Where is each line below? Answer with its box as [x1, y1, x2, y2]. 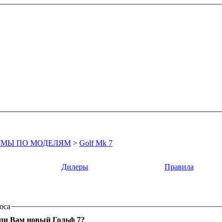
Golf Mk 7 [79, 139, 112, 147]
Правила [164, 163, 194, 171]
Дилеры [61, 163, 88, 171]
